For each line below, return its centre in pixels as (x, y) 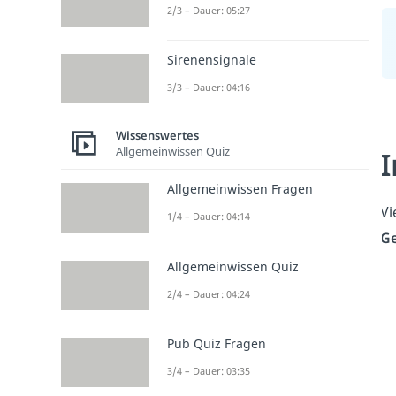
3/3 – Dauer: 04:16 (209, 88)
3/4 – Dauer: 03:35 (209, 370)
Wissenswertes (157, 135)
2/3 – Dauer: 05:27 (209, 10)
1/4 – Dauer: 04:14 (209, 217)
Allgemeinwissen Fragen (240, 189)
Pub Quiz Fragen (217, 343)
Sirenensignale (212, 60)
